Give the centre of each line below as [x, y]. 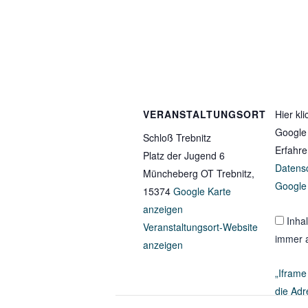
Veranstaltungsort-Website [200, 227]
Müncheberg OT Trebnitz [197, 173]
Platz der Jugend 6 [184, 155]
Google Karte [202, 191]
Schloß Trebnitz [177, 137]
